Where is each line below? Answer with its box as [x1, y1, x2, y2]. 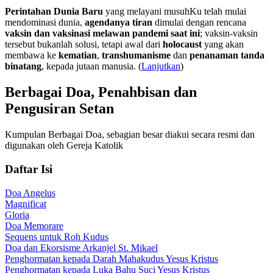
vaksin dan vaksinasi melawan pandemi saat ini [5, 28, 200, 39]
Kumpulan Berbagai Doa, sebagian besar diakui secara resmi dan [5, 129, 255, 140]
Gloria [5, 209, 29, 220]
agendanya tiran [85, 17, 152, 28]
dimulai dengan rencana [152, 17, 246, 28]
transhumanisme [102, 50, 171, 61]
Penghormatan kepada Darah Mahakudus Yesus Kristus [5, 253, 218, 264]
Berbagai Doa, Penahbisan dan [5, 84, 197, 101]
